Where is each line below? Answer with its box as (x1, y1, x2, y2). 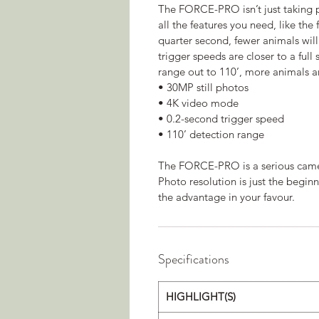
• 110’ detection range (158, 127, 264, 141)
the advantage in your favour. (158, 189, 295, 204)
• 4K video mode (158, 95, 239, 110)
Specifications (158, 249, 229, 268)
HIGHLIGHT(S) (166, 289, 236, 303)
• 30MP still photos (158, 80, 249, 94)
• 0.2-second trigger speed (158, 111, 284, 125)
